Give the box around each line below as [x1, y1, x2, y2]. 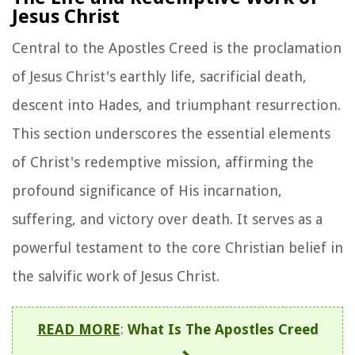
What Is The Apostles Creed [127, 320, 319, 338]
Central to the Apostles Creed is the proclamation [12, 39, 342, 56]
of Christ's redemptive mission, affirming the [12, 153, 314, 170]
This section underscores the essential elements [12, 124, 330, 142]
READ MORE [36, 320, 120, 338]
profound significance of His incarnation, [12, 181, 282, 199]
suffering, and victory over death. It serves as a [12, 210, 323, 227]
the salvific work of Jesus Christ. [12, 267, 219, 284]
